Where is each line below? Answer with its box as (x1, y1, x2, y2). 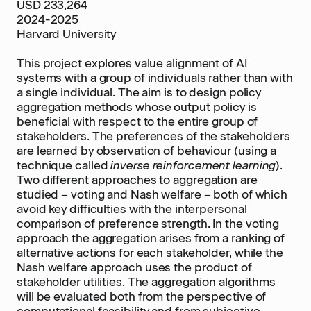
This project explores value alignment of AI (17, 56, 247, 70)
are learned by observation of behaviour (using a (17, 144, 277, 158)
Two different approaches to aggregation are (17, 173, 258, 187)
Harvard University (17, 27, 117, 41)
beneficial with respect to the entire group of (17, 115, 258, 128)
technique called (17, 158, 111, 172)
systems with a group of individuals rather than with (17, 71, 293, 85)
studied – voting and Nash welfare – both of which (17, 187, 288, 201)
